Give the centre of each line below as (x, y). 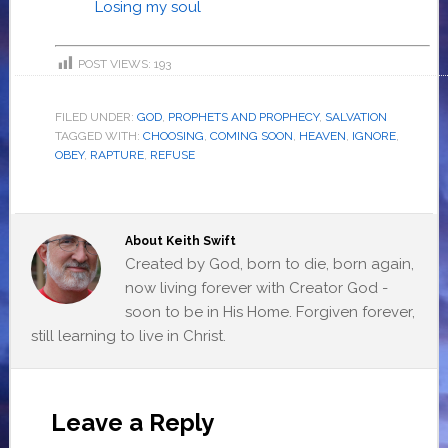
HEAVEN (322, 135)
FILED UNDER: (95, 116)
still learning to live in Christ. (128, 335)
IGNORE (373, 135)
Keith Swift (200, 240)
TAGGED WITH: (98, 135)
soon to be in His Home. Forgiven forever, (269, 311)
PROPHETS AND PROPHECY (243, 116)
